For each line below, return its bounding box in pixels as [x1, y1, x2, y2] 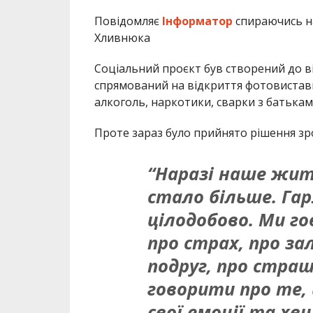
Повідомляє [94, 13, 162, 29]
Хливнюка [94, 29, 150, 45]
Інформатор [161, 13, 233, 29]
